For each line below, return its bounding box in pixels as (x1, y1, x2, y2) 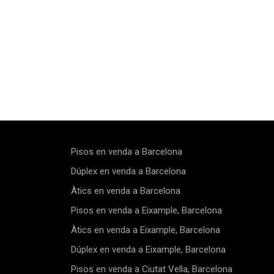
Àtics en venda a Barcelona (77, 185, 180, 196)
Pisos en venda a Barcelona (76, 146, 182, 157)
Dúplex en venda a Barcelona (76, 166, 186, 177)
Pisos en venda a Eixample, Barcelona (76, 205, 222, 216)
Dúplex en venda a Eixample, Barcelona (76, 244, 226, 255)
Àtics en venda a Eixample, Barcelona (77, 224, 220, 235)
